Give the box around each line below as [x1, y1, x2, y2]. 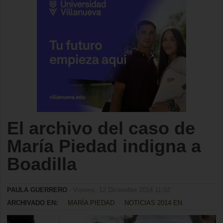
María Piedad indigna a [7, 136, 201, 156]
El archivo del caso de [7, 118, 195, 138]
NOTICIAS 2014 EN [124, 199, 182, 207]
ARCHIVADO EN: [7, 199, 58, 207]
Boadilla [7, 154, 77, 174]
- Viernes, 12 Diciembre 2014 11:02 [67, 186, 170, 194]
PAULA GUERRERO [7, 186, 67, 194]
